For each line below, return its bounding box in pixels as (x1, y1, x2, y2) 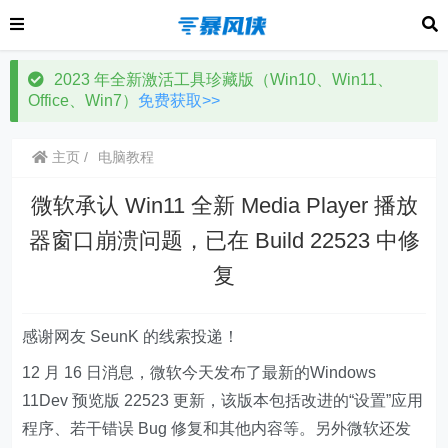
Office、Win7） (28, 92, 138, 109)
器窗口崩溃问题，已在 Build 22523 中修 (28, 228, 420, 253)
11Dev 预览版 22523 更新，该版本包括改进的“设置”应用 (22, 392, 424, 409)
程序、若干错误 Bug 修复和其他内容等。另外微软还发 (22, 420, 412, 437)
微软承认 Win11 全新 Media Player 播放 (30, 193, 418, 218)
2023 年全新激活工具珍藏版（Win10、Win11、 (54, 71, 393, 88)
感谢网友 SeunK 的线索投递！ (22, 328, 240, 345)
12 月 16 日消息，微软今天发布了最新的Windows (22, 364, 377, 381)
